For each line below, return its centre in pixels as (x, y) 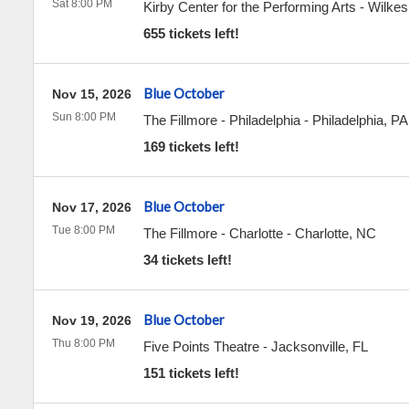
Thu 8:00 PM (83, 343)
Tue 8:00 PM (83, 230)
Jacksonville (308, 346)
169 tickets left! (191, 147)
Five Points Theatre (201, 346)
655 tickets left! (191, 33)
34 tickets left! (187, 260)
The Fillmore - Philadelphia (221, 120)
